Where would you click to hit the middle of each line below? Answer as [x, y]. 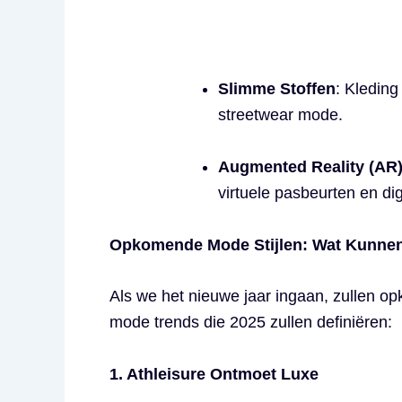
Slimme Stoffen [277, 88]
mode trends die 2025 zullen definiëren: [251, 323]
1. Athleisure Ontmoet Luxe [214, 375]
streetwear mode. [280, 114]
